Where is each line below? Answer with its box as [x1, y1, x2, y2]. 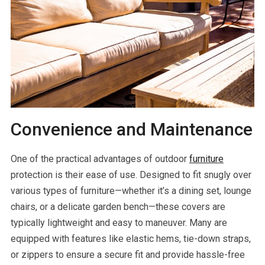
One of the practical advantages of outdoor [10, 153, 189, 164]
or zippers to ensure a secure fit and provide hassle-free [10, 248, 245, 260]
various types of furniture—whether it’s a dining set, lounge [10, 185, 251, 196]
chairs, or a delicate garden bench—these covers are [10, 201, 225, 212]
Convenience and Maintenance [10, 118, 253, 140]
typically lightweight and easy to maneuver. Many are [10, 216, 227, 228]
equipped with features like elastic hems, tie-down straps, [10, 232, 251, 244]
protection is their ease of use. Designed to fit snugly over [10, 169, 251, 180]
